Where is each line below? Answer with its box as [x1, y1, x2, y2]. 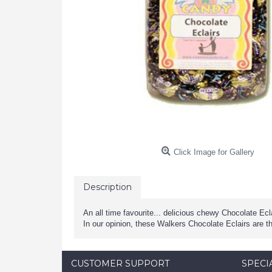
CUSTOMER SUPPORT [71, 258, 169, 269]
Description [83, 182, 132, 192]
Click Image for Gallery [173, 148, 254, 157]
